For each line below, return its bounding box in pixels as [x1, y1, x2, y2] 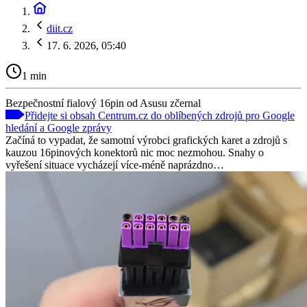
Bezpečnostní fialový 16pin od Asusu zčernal [5, 97, 201, 109]
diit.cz [47, 23, 73, 34]
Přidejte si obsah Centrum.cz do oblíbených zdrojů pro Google [25, 109, 295, 121]
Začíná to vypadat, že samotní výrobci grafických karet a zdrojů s [5, 134, 287, 146]
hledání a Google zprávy [5, 121, 112, 134]
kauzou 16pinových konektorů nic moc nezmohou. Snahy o [5, 146, 264, 158]
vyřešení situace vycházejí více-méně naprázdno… [5, 158, 224, 171]
